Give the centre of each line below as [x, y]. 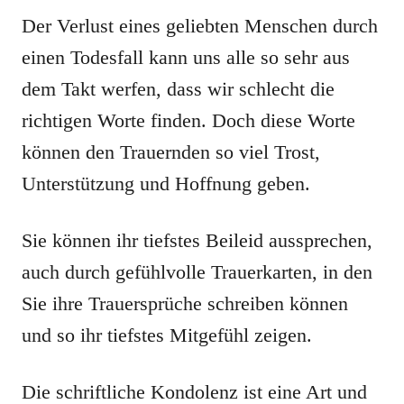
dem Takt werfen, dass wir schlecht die [178, 89]
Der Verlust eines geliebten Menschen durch [200, 26]
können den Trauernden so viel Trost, [171, 152]
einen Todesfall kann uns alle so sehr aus [186, 57]
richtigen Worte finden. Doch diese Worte [188, 120]
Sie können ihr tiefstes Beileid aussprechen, [197, 240]
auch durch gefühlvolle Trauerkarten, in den [197, 272]
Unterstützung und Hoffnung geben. [166, 184]
